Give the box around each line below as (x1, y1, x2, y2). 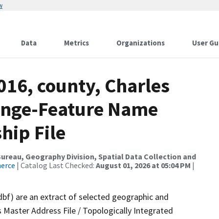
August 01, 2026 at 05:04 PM (96, 160, 191, 170)
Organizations (116, 38, 165, 47)
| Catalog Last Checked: (15, 160, 96, 170)
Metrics (64, 38, 89, 47)
